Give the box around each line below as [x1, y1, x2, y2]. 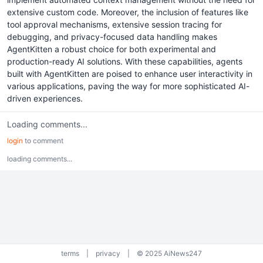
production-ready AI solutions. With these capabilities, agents [7, 56, 242, 66]
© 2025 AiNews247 [137, 249, 202, 258]
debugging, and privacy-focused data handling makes [7, 32, 217, 42]
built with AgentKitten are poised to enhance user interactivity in [7, 69, 252, 79]
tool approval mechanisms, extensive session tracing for [7, 19, 222, 29]
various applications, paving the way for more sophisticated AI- [7, 81, 249, 91]
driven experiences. [7, 93, 83, 103]
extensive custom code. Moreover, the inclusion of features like [7, 7, 248, 17]
